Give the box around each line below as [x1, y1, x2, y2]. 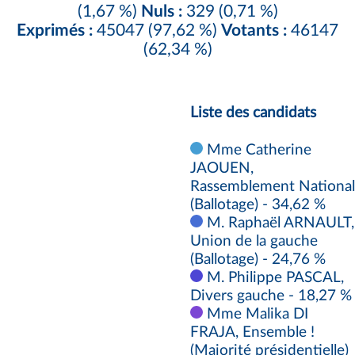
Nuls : [140, 2, 182, 20]
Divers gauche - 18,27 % [190, 288, 352, 303]
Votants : [221, 21, 287, 39]
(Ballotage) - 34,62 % [190, 197, 326, 212]
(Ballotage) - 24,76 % [190, 251, 326, 267]
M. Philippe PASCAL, [203, 269, 344, 285]
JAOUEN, [190, 160, 254, 176]
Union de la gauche [190, 233, 318, 249]
